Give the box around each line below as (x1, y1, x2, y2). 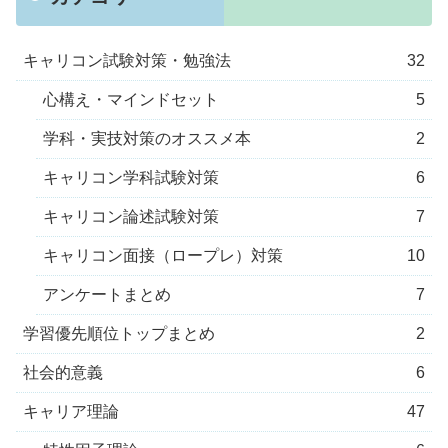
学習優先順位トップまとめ (23, 325, 215, 343)
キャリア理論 (23, 403, 119, 421)
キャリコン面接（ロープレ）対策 (43, 247, 283, 265)
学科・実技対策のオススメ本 (43, 130, 251, 148)
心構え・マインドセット (43, 91, 219, 109)
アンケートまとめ (43, 286, 171, 304)
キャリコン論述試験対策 (43, 208, 219, 226)
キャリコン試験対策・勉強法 (23, 52, 231, 70)
